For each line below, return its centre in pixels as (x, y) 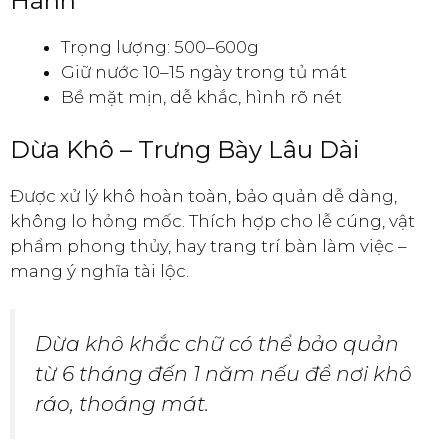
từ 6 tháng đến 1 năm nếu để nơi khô (223, 374)
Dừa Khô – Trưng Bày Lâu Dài (185, 149)
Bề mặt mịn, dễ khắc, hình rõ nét (201, 97)
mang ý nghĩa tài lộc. (99, 270)
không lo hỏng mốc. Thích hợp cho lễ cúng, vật (212, 220)
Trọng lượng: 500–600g (160, 47)
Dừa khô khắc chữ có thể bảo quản (217, 344)
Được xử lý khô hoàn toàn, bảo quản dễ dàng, (203, 195)
